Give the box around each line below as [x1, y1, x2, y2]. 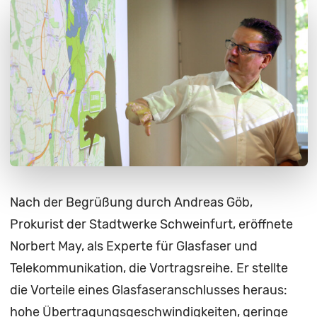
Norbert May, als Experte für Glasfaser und [9, 238, 258, 255]
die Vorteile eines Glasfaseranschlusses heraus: [9, 282, 287, 299]
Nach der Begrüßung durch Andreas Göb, [9, 195, 253, 211]
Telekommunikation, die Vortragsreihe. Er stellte [9, 260, 288, 277]
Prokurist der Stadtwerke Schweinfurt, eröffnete [9, 217, 293, 233]
